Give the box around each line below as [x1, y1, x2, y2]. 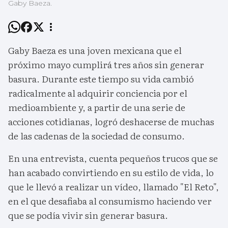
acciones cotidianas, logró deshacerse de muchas [8, 115, 214, 129]
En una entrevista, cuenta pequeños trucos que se [8, 151, 218, 165]
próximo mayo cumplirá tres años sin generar [8, 58, 204, 72]
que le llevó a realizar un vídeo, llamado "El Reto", [8, 180, 219, 194]
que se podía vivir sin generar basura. [8, 208, 168, 222]
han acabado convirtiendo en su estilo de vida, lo [8, 165, 214, 180]
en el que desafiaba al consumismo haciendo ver [8, 194, 212, 208]
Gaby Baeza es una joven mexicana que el [8, 43, 182, 58]
